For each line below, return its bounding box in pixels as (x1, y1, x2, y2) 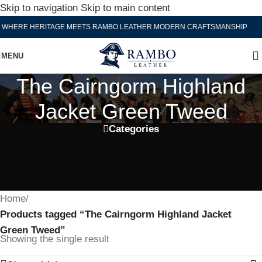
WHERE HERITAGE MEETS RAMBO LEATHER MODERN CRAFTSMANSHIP (7, 22, 253, 31)
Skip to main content (81, 2, 170, 13)
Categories (109, 123, 159, 135)
